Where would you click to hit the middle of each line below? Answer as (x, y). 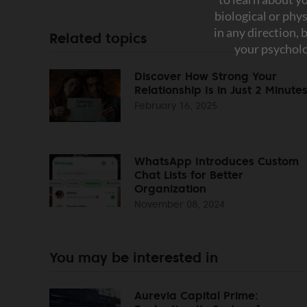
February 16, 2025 (176, 105)
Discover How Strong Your (206, 76)
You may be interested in (134, 257)
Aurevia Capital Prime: (196, 295)
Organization (170, 188)
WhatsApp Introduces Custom (217, 161)
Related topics (98, 38)
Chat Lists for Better (189, 174)
